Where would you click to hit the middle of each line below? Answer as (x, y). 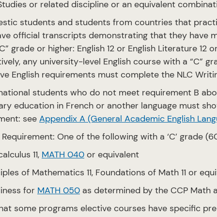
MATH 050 (59, 190)
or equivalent (112, 155)
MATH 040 (63, 155)
